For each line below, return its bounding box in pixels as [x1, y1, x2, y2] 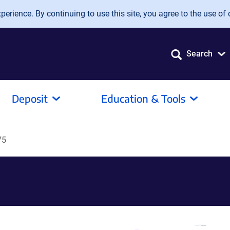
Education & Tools [101, 92, 185, 105]
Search [186, 49, 213, 59]
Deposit [12, 92, 48, 105]
